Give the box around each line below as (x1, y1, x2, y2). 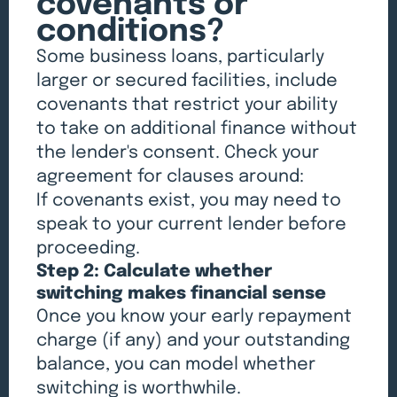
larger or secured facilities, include (36, 72, 339, 91)
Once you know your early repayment (36, 307, 353, 327)
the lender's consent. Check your (36, 144, 320, 163)
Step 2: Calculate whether (36, 262, 273, 282)
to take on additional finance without (36, 120, 358, 139)
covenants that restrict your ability (36, 96, 339, 115)
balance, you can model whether (36, 355, 316, 375)
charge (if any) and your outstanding (36, 331, 351, 351)
